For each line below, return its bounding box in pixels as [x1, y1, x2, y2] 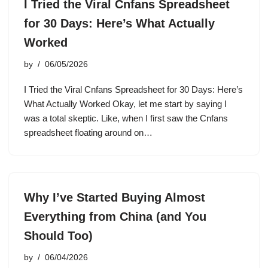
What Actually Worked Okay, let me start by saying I [24, 99, 227, 109]
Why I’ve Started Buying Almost [24, 191, 205, 204]
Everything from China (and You [24, 210, 206, 223]
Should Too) [24, 229, 93, 242]
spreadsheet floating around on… [24, 127, 155, 138]
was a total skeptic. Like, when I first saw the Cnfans [24, 113, 228, 123]
